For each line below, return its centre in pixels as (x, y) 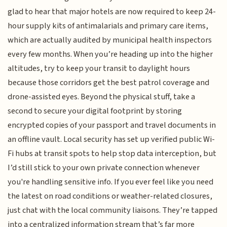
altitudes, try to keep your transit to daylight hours (99, 68)
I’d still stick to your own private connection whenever (104, 167)
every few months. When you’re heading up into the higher (110, 54)
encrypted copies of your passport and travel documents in (112, 125)
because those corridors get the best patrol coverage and (109, 82)
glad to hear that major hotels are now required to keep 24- (112, 11)
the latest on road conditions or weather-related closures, (110, 196)
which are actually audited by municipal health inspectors (110, 40)
